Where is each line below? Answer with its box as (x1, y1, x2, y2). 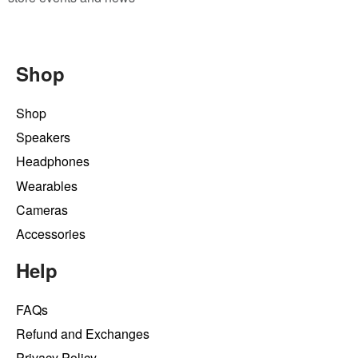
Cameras (16, 200, 68, 219)
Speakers (16, 128, 70, 147)
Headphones (16, 152, 89, 171)
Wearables (16, 176, 78, 195)
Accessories (16, 224, 86, 243)
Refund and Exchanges (16, 324, 149, 344)
